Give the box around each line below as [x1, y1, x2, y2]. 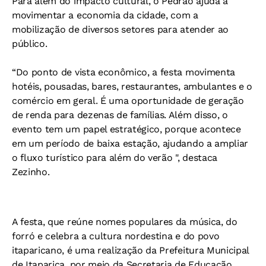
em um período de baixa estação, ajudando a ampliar [12, 137, 248, 149]
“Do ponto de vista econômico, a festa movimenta [12, 66, 235, 78]
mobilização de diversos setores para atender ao [12, 23, 229, 35]
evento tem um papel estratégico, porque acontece [12, 123, 241, 135]
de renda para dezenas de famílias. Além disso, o [12, 109, 228, 121]
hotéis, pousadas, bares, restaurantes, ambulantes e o [12, 80, 253, 92]
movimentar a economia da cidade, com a [12, 9, 198, 21]
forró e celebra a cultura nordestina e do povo [12, 230, 220, 242]
